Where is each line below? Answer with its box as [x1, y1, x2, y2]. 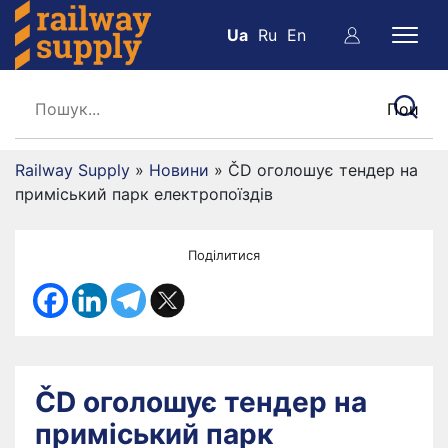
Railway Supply [15, 160, 130, 180]
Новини [149, 160, 209, 180]
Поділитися [188, 247, 260, 263]
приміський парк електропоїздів [15, 184, 273, 204]
